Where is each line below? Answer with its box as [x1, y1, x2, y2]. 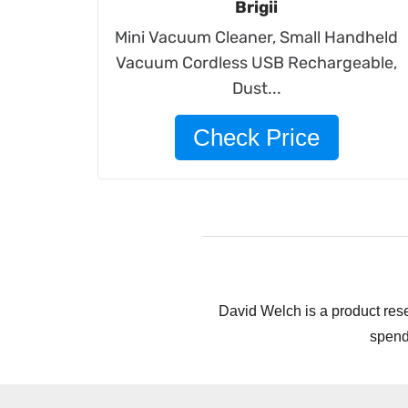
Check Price [193, 124, 321, 151]
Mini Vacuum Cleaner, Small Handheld [115, 27, 399, 47]
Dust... [231, 78, 281, 98]
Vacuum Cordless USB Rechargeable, [116, 53, 398, 73]
